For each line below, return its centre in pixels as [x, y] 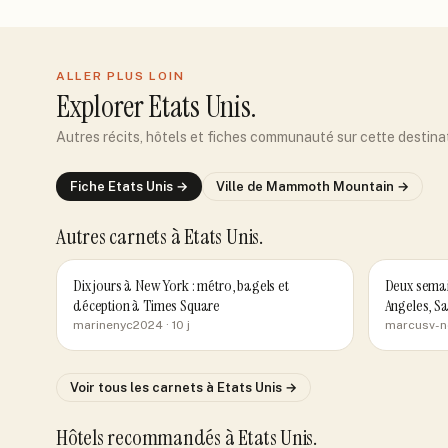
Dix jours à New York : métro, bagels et [181, 285]
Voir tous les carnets [138, 387]
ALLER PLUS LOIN [120, 76]
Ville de [241, 186]
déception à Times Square [147, 305]
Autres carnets [113, 236]
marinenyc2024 [118, 325]
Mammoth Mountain [330, 186]
